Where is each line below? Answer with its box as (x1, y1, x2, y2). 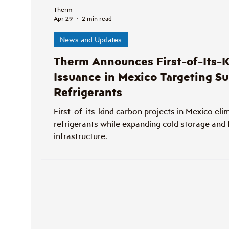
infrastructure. (54, 130, 107, 141)
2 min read (82, 14, 112, 23)
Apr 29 (54, 14, 73, 23)
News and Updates (60, 34, 122, 44)
